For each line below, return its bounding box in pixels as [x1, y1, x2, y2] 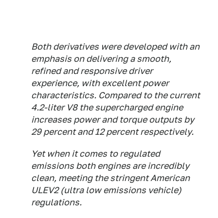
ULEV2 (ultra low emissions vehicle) [31, 185, 182, 195]
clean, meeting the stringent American [31, 173, 190, 183]
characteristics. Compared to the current [31, 90, 200, 100]
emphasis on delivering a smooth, [31, 54, 171, 64]
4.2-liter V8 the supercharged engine [31, 102, 183, 112]
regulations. [31, 197, 82, 207]
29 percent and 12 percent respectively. [31, 127, 194, 137]
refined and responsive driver [31, 66, 153, 76]
